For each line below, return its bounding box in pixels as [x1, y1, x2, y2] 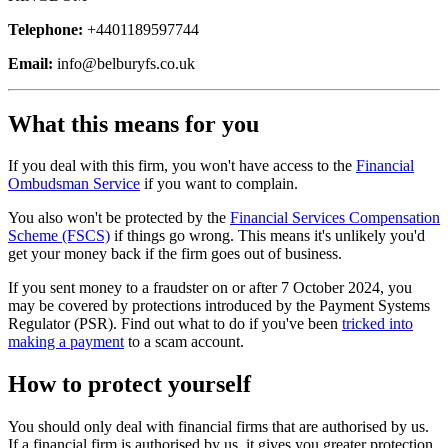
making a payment [8, 333, 124, 351]
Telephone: [8, 20, 83, 38]
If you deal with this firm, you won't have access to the [8, 157, 356, 175]
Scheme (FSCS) [8, 227, 110, 245]
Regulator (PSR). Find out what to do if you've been [8, 315, 342, 333]
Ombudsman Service [8, 175, 140, 193]
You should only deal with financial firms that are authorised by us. [8, 418, 429, 436]
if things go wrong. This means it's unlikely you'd [110, 227, 425, 245]
